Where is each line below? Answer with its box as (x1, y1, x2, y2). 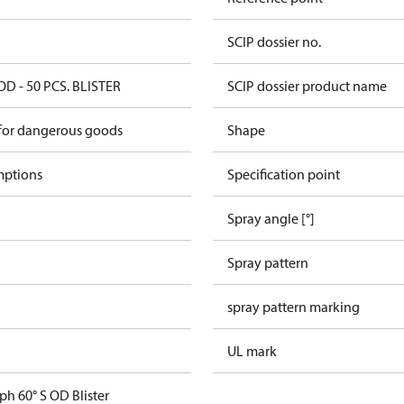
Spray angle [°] (227, 209, 315, 227)
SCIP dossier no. (227, 32, 321, 50)
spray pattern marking (227, 298, 360, 316)
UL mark (227, 342, 277, 360)
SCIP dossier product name (227, 77, 387, 95)
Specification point (227, 165, 340, 183)
